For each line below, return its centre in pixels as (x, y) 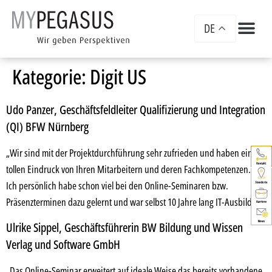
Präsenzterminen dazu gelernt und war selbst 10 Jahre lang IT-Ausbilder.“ (136, 202)
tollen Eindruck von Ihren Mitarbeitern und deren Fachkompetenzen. (128, 169)
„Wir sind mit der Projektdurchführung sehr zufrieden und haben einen (134, 153)
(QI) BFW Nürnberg (47, 126)
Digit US (118, 76)
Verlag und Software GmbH (63, 244)
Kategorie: (56, 76)
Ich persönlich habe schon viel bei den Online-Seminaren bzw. (117, 185)
